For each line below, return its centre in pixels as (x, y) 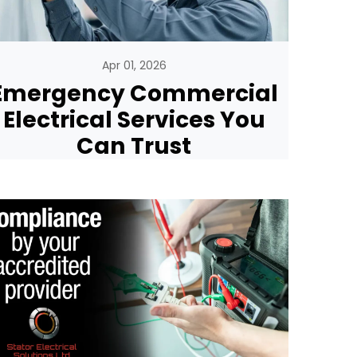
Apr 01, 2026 (134, 66)
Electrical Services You (134, 120)
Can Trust (134, 146)
